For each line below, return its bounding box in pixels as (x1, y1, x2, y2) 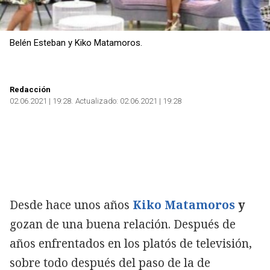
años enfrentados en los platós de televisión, (10, 235, 252, 251)
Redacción (10, 84, 51, 94)
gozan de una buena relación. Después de (10, 216, 236, 232)
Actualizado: (75, 96, 118, 105)
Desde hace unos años (10, 196, 130, 213)
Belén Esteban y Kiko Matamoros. (10, 37, 142, 48)
